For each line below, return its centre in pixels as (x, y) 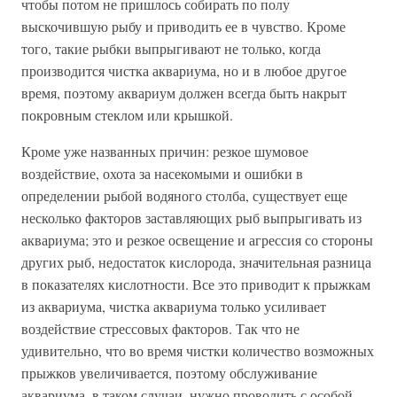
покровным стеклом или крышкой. (127, 115)
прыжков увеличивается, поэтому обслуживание (169, 373)
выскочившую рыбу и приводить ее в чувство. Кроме (183, 27)
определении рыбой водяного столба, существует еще (184, 196)
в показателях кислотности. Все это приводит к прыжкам (196, 284)
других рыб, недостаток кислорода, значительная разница (196, 262)
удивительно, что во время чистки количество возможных (198, 351)
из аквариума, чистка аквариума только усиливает (174, 307)
